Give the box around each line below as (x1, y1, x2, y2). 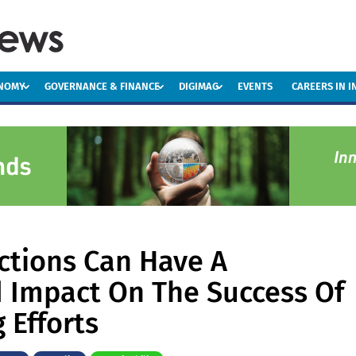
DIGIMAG (179, 80, 219, 92)
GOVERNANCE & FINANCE (44, 80, 161, 92)
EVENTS (238, 80, 273, 92)
